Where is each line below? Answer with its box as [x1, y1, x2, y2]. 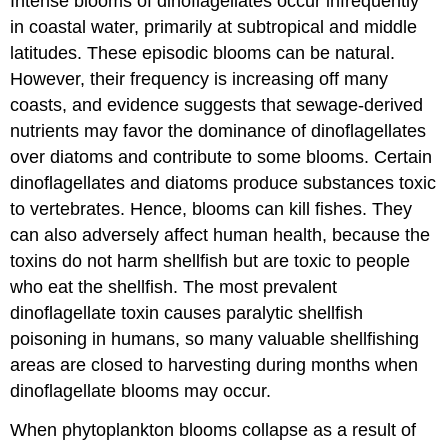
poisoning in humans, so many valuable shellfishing [10, 329, 420, 350]
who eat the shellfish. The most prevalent [10, 277, 338, 298]
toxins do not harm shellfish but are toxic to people [10, 251, 411, 272]
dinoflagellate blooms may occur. [10, 381, 272, 402]
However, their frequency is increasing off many [10, 69, 389, 90]
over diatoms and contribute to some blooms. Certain [10, 147, 433, 168]
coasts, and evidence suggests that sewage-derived [10, 95, 424, 116]
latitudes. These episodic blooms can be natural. [10, 43, 396, 64]
